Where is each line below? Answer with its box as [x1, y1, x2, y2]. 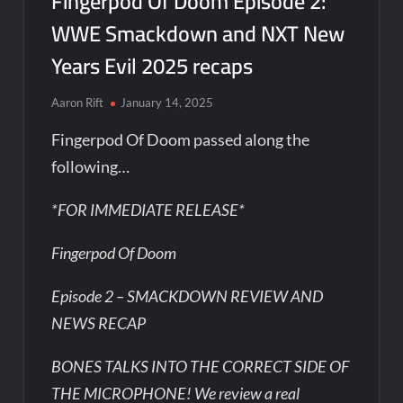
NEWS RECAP [51, 312, 147, 333]
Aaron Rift [51, 94, 104, 110]
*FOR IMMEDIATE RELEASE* [51, 199, 246, 219]
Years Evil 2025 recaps [51, 45, 254, 86]
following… [51, 156, 130, 176]
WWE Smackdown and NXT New [51, 13, 345, 54]
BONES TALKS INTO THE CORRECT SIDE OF [51, 355, 350, 376]
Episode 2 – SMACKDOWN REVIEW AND [51, 285, 324, 306]
